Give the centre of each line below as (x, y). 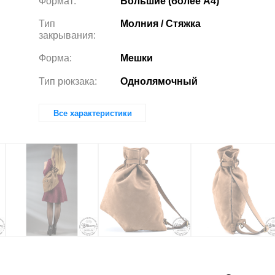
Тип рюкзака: (68, 81)
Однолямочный (159, 81)
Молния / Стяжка (160, 24)
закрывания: (67, 35)
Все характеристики (92, 113)
